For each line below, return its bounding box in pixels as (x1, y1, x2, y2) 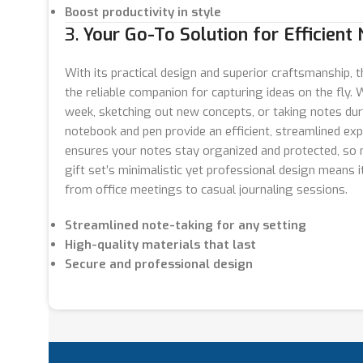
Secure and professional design (65, 255, 253, 272)
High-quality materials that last (65, 236, 256, 253)
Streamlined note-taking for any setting (65, 216, 306, 233)
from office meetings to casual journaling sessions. (65, 181, 348, 198)
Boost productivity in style (65, 3, 221, 20)
